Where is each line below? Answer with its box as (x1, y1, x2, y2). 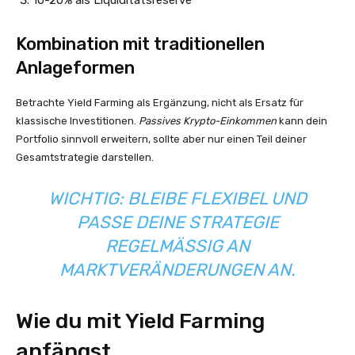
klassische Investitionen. (16, 115, 139, 127)
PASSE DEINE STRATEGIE (76, 212, 279, 233)
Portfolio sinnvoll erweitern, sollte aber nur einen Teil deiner (16, 133, 307, 145)
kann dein (277, 115, 327, 127)
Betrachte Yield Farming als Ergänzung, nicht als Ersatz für (16, 97, 303, 109)
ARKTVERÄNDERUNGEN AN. (59, 259, 291, 281)
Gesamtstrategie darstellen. (16, 151, 154, 163)
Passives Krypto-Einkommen (139, 115, 277, 127)
